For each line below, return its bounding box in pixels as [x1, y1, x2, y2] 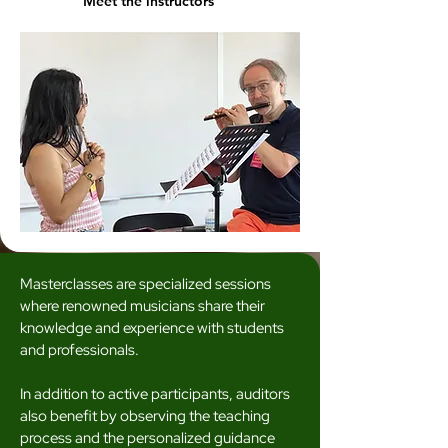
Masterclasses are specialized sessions [20, 274, 271, 294]
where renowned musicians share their [20, 296, 265, 316]
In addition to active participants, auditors [20, 384, 290, 404]
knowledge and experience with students [20, 318, 284, 338]
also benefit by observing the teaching [20, 406, 270, 426]
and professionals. [20, 340, 139, 360]
